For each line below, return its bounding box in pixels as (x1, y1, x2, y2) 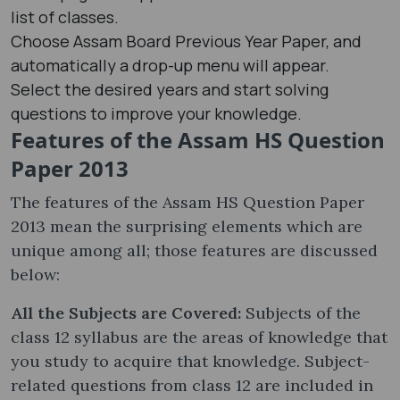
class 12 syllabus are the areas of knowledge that (11, 326, 387, 347)
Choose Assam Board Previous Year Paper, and (11, 29, 362, 52)
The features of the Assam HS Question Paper (11, 191, 364, 212)
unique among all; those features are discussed (11, 239, 378, 261)
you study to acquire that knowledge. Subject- (11, 350, 370, 371)
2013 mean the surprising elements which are (11, 215, 362, 237)
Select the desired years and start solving (11, 78, 329, 100)
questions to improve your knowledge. (11, 102, 305, 124)
